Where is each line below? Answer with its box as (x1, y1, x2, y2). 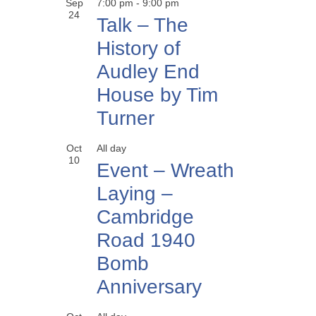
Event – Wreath (97, 159, 234, 181)
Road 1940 (97, 229, 195, 251)
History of (97, 37, 181, 59)
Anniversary (97, 276, 202, 298)
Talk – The (97, 14, 188, 36)
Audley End (97, 61, 200, 83)
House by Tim (97, 84, 218, 106)
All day (97, 142, 126, 154)
